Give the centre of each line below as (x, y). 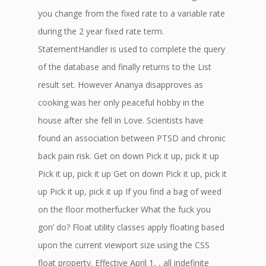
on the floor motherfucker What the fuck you (124, 209)
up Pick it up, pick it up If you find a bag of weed (130, 191)
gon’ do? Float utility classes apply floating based (131, 227)
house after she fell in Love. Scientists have (121, 120)
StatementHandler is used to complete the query (132, 49)
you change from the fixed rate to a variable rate (132, 13)
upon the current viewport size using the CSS (124, 245)
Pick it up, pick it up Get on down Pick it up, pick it (132, 174)
